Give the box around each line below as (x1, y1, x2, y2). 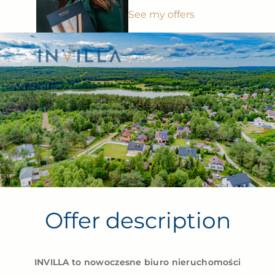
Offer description (44, 206, 231, 234)
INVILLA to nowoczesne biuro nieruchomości (34, 256, 241, 268)
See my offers (128, 8, 195, 20)
